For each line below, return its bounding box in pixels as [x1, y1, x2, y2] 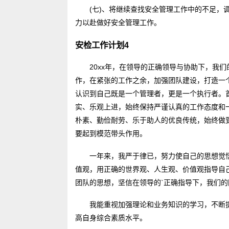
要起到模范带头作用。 [75, 129, 147, 138]
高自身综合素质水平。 [75, 214, 147, 222]
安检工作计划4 [75, 40, 129, 50]
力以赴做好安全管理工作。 [75, 18, 161, 27]
